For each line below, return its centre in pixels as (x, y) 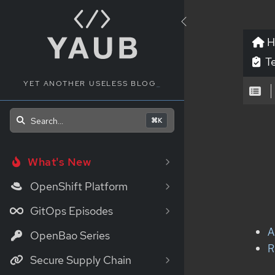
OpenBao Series (69, 236)
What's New (60, 162)
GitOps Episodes (71, 211)
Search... (47, 120)
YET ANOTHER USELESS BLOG (90, 83)
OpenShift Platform (78, 187)
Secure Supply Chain (80, 260)
